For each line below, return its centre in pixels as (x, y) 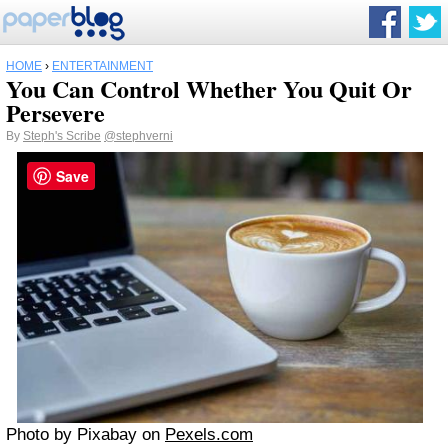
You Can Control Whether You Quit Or (209, 88)
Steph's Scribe (62, 136)
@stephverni (138, 136)
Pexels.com (209, 435)
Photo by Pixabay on (85, 435)
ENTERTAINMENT (102, 66)
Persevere (55, 112)
